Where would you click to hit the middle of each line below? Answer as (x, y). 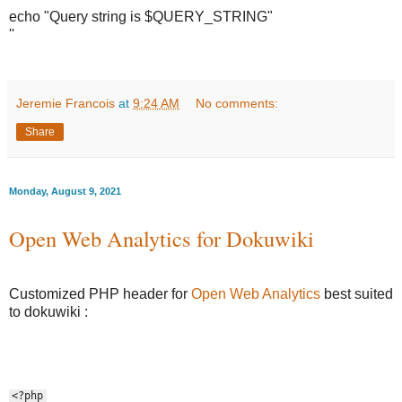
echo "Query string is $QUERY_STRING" (141, 16)
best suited (357, 293)
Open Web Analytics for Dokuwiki (162, 238)
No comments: (237, 103)
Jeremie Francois (66, 103)
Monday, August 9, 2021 (65, 191)
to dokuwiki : (48, 311)
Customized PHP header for (100, 293)
